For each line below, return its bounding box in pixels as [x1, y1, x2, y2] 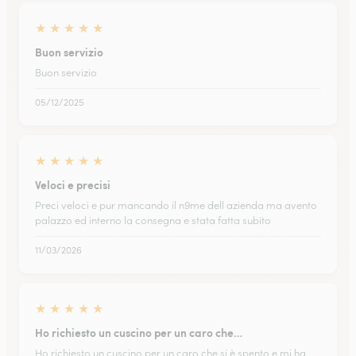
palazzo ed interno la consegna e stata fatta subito [35, 214, 271, 227]
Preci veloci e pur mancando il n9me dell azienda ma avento [35, 199, 317, 212]
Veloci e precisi [35, 176, 110, 192]
